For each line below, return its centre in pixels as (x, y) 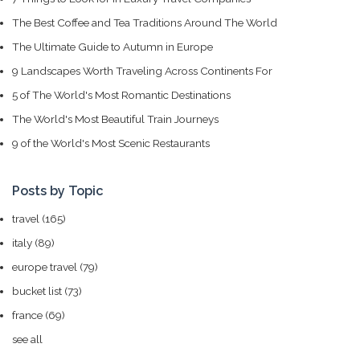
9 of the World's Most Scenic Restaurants (111, 143)
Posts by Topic (58, 190)
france (29, 315)
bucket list (38, 290)
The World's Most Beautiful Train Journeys (115, 119)
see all (27, 339)
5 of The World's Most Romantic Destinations (121, 94)
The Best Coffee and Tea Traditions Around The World (145, 22)
